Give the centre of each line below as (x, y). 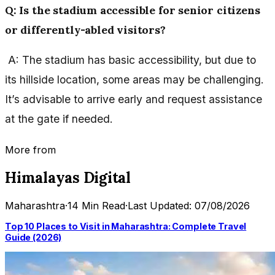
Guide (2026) (33, 237)
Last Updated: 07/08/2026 (189, 206)
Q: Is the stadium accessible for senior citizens (133, 10)
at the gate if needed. (59, 119)
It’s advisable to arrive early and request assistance (134, 99)
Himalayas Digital (68, 178)
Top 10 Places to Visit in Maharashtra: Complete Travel (126, 226)
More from (30, 150)
